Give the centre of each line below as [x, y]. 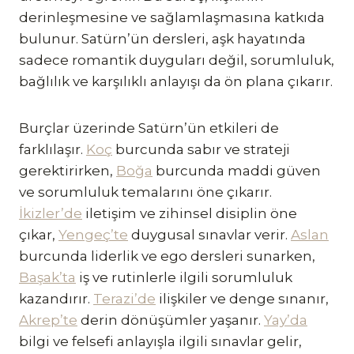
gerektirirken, [68, 170]
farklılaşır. [53, 149]
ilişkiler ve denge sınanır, [242, 298]
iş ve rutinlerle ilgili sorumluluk [184, 277]
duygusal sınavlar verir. [209, 234]
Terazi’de [124, 298]
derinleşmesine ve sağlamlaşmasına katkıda [172, 17]
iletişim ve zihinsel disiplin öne [190, 213]
